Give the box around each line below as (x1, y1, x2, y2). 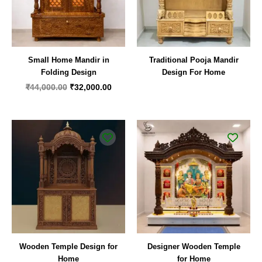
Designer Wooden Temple (147, 242, 240, 251)
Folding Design (40, 67, 96, 77)
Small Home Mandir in (27, 55, 109, 64)
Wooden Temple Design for (19, 242, 118, 251)
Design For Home (162, 67, 225, 77)
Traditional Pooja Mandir (149, 55, 239, 64)
